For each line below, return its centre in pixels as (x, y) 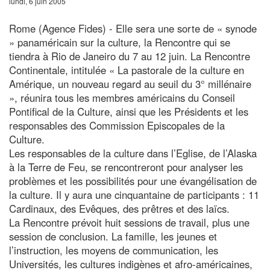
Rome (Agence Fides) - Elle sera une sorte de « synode (133, 28)
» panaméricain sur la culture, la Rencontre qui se (120, 42)
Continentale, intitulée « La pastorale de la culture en (127, 70)
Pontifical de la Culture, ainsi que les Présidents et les (129, 111)
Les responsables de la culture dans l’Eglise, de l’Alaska (133, 153)
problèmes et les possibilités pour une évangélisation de (133, 181)
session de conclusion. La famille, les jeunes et (113, 236)
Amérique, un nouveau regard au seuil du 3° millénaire (130, 83)
